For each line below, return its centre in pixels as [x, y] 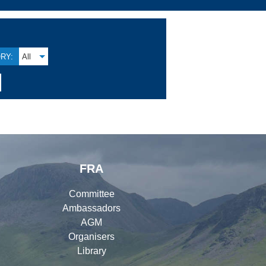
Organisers [91, 236]
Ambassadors [91, 208]
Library [91, 251]
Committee [91, 194]
